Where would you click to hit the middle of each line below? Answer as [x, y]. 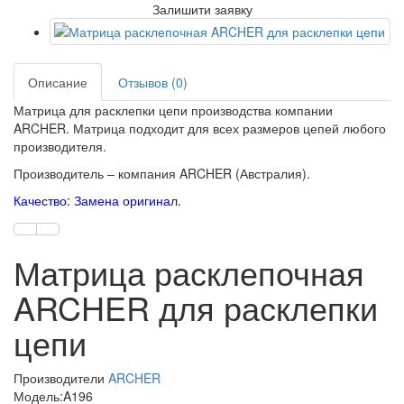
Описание [58, 82]
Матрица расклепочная [189, 272]
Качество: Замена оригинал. [97, 200]
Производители [61, 378]
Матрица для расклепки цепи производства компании [173, 110]
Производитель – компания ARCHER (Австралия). [162, 173]
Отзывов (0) [153, 82]
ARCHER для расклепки [196, 307]
